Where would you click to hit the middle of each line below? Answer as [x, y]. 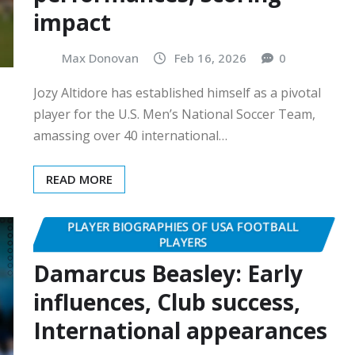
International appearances [180, 331]
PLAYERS [183, 241]
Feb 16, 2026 [210, 58]
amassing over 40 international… [130, 135]
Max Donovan [100, 58]
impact [72, 23]
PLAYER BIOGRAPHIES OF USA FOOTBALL [183, 226]
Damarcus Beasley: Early [168, 274]
